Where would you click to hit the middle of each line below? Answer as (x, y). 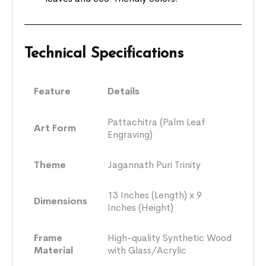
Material (54, 250)
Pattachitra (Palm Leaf (157, 122)
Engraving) (130, 134)
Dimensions (61, 201)
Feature (53, 91)
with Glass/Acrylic (147, 250)
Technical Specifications (104, 53)
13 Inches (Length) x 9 (155, 195)
